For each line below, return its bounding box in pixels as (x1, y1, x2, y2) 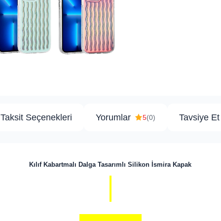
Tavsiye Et (179, 112, 220, 123)
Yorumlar (96, 112, 131, 123)
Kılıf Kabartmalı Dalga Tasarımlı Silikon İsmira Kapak (29, 161, 192, 169)
